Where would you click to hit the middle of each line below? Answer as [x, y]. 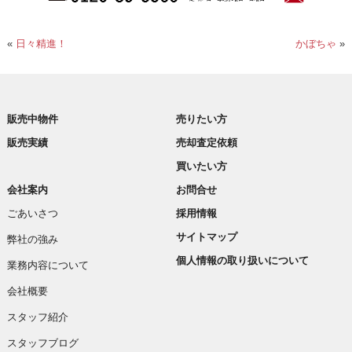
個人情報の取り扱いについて [242, 261]
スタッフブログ [43, 343]
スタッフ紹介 [38, 317]
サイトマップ [207, 237]
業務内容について [48, 266]
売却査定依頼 [207, 143]
